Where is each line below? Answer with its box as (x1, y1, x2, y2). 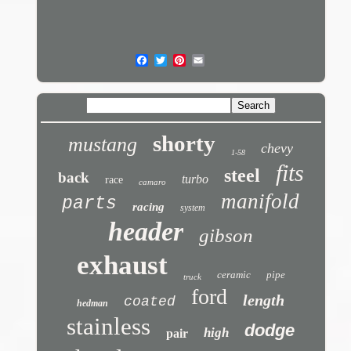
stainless (67, 313, 151, 341)
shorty (153, 131, 216, 157)
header (108, 217, 184, 247)
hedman (77, 298, 109, 309)
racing (132, 201, 165, 214)
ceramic (216, 269, 251, 281)
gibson (199, 225, 254, 247)
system (180, 202, 206, 214)
